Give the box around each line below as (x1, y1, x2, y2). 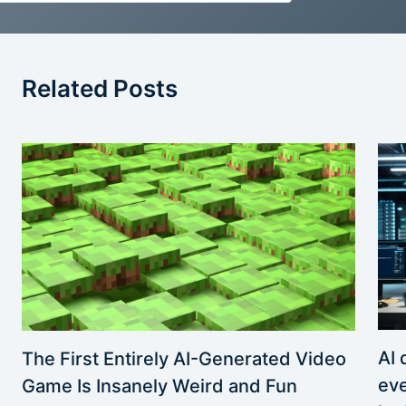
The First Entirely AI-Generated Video (22, 347, 346, 370)
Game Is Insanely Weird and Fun (22, 374, 297, 397)
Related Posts (22, 74, 178, 103)
